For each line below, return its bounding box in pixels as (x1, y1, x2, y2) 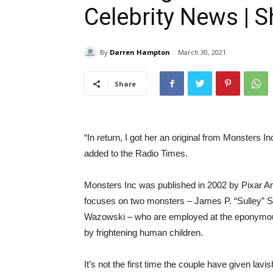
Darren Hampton (110, 47, 170, 57)
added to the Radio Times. (84, 148, 188, 159)
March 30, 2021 (178, 48, 226, 57)
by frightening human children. (84, 227, 203, 238)
